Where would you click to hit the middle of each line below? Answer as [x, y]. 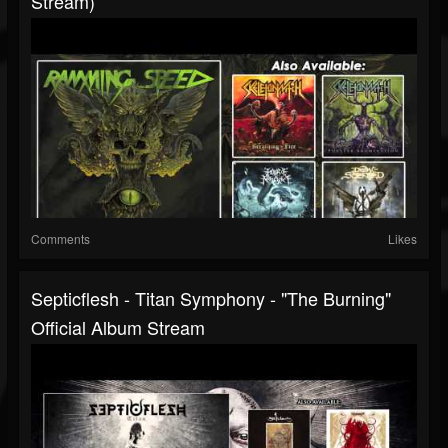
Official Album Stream [118, 327]
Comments [60, 239]
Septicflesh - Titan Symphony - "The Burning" [211, 298]
